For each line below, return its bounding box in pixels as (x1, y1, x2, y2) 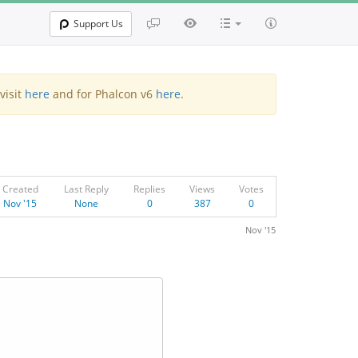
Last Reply (63, 182, 109, 196)
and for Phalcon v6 (49, 86, 156, 101)
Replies (133, 182, 165, 196)
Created (2, 182, 38, 196)
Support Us (74, 17, 123, 30)
